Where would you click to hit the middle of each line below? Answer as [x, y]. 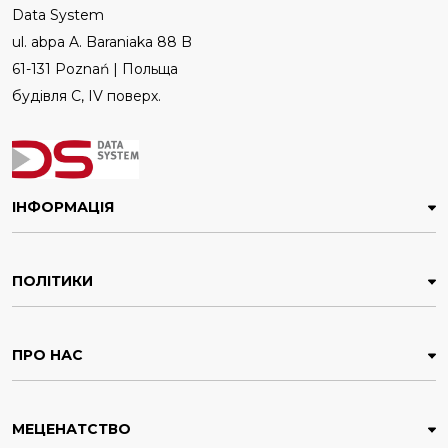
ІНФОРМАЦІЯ [63, 207]
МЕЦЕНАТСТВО [71, 429]
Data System [58, 14]
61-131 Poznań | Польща [95, 68]
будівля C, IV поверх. [86, 95]
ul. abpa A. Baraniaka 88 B [102, 41]
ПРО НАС [47, 355]
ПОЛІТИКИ [52, 281]
